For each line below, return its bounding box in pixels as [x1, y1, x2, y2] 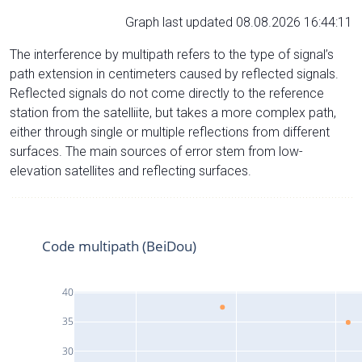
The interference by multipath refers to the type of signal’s [10, 46, 334, 62]
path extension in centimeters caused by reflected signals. [10, 65, 339, 82]
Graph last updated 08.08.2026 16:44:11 [125, 14, 352, 30]
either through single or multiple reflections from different [10, 124, 330, 140]
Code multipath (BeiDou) [42, 236, 196, 255]
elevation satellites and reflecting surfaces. [10, 162, 251, 179]
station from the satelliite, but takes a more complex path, [10, 104, 336, 120]
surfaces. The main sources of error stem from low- [10, 143, 303, 159]
